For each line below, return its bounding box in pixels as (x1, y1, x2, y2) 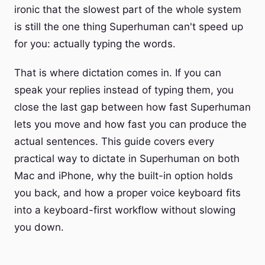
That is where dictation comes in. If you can (14, 67, 221, 79)
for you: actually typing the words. (14, 38, 176, 50)
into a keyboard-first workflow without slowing (14, 204, 235, 216)
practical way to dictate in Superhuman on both (14, 153, 240, 164)
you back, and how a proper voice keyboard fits (14, 187, 241, 199)
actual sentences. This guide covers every (14, 135, 214, 147)
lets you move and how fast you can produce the (14, 118, 247, 130)
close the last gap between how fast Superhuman (14, 101, 251, 113)
